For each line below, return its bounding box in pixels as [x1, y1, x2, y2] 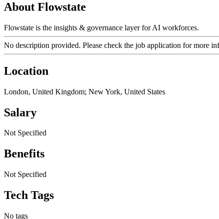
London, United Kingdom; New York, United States [4, 87, 165, 96]
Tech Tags [4, 189, 54, 202]
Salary [4, 106, 37, 119]
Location [4, 64, 48, 77]
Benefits [4, 147, 44, 160]
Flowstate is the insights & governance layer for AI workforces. [4, 23, 199, 32]
